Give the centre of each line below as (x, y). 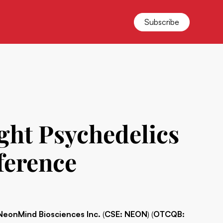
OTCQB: (169, 214)
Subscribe (162, 22)
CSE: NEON (126, 214)
